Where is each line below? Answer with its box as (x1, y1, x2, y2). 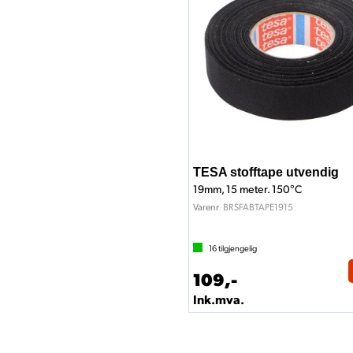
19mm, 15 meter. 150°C (193, 182, 302, 195)
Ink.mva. (193, 291, 244, 307)
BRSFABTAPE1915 (223, 200, 293, 213)
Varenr (193, 201, 219, 213)
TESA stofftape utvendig (193, 165, 339, 179)
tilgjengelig (217, 242, 257, 254)
